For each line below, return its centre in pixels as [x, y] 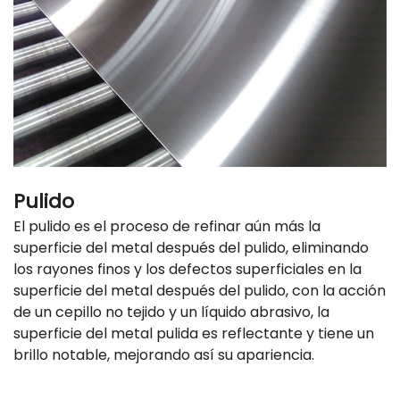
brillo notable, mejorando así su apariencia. [164, 354]
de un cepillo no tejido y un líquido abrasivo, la [171, 312]
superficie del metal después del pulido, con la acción [200, 290]
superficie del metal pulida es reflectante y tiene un [194, 333]
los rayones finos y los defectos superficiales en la [187, 269]
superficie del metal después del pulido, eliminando [191, 247]
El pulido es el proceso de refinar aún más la [167, 226]
